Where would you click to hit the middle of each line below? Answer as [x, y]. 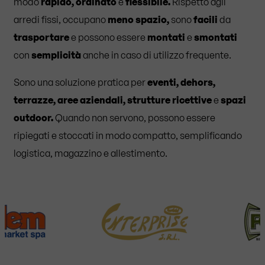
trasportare [41, 37]
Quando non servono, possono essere [134, 117]
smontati [216, 37]
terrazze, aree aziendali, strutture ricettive [113, 100]
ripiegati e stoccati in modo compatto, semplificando [128, 135]
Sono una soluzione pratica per [80, 82]
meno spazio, [138, 19]
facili [206, 19]
